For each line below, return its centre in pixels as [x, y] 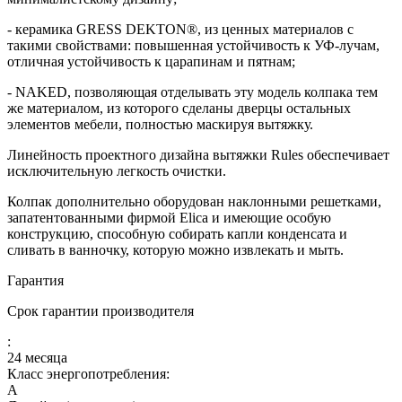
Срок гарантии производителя [100, 310]
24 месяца [37, 357]
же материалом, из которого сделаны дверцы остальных [179, 108]
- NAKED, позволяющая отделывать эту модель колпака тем [192, 92]
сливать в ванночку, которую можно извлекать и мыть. [175, 249]
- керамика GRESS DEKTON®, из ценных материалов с [180, 29]
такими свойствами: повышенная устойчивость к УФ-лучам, [193, 45]
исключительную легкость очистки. [117, 170]
